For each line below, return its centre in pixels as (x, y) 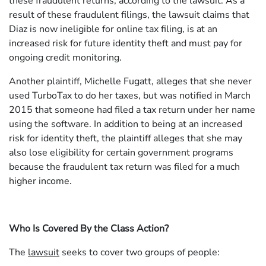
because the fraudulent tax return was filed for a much (124, 167)
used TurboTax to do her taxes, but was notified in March (130, 96)
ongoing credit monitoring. (65, 58)
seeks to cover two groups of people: (140, 253)
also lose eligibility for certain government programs (121, 153)
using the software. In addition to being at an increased (126, 124)
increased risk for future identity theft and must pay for (126, 44)
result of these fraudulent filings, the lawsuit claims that (129, 15)
